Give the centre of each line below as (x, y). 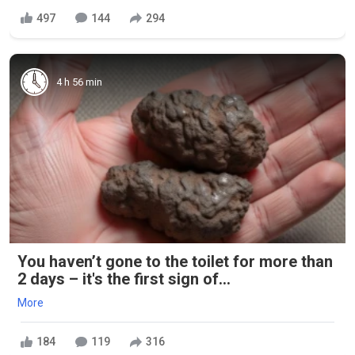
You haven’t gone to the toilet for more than (175, 261)
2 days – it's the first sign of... (124, 279)
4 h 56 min (79, 82)
